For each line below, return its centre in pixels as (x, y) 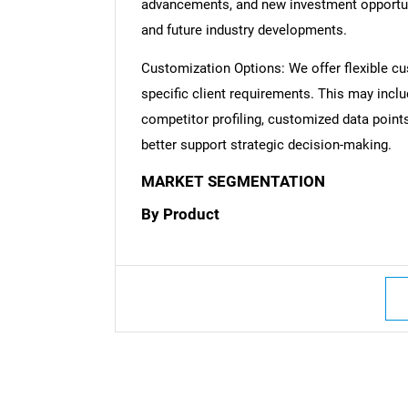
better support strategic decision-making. (266, 144)
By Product (180, 215)
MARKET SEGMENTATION (233, 181)
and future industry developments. (244, 31)
